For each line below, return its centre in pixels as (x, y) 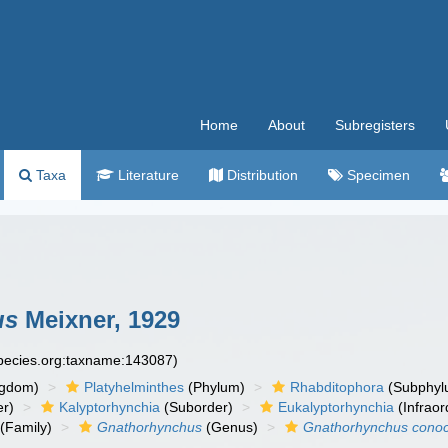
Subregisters (375, 125)
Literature (146, 175)
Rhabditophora (337, 387)
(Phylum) (215, 387)
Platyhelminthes (134, 387)
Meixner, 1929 (99, 319)
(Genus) (230, 427)
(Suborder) (197, 407)
